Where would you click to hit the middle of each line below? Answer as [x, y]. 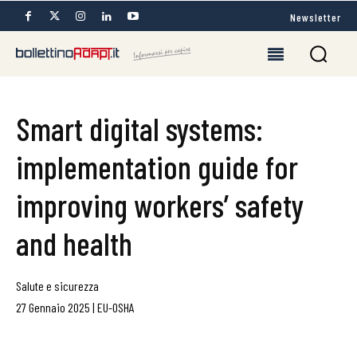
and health [74, 243]
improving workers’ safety [160, 205]
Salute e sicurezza [57, 286]
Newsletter [316, 17]
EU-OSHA [116, 307]
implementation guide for [157, 167]
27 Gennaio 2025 [53, 307]
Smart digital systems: [139, 128]
